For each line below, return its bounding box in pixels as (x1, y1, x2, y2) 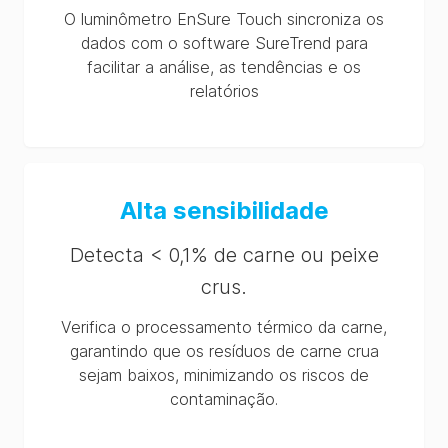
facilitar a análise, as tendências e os (87, 57, 361, 77)
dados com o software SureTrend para (80, 33, 368, 53)
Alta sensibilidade (119, 196, 329, 225)
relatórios (189, 81, 259, 101)
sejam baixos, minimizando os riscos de (79, 365, 369, 385)
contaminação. (170, 389, 278, 409)
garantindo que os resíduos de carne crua (69, 341, 379, 361)
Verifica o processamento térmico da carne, (61, 317, 387, 337)
